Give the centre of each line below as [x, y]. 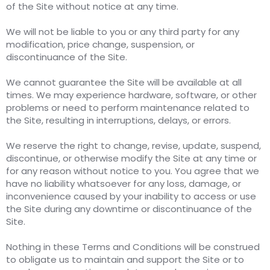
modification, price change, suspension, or [100, 45]
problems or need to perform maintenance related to [128, 108]
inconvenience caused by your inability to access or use [131, 196]
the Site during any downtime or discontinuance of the [129, 209]
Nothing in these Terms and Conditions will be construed [133, 247]
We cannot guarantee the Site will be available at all [124, 83]
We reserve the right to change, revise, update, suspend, [133, 146]
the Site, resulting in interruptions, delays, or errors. [118, 121]
